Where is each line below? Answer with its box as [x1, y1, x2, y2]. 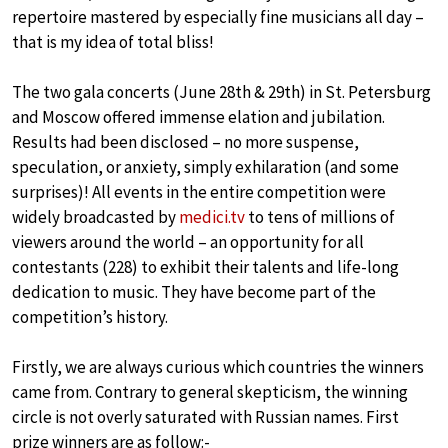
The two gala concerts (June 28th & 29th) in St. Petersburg [12, 81, 431, 104]
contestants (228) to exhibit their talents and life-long [12, 256, 399, 279]
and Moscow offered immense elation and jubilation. [12, 106, 385, 129]
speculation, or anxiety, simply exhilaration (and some [12, 156, 399, 179]
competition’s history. [12, 306, 168, 329]
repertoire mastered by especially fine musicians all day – [12, 6, 424, 29]
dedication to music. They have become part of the [12, 281, 376, 304]
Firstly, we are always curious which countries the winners [12, 356, 424, 379]
